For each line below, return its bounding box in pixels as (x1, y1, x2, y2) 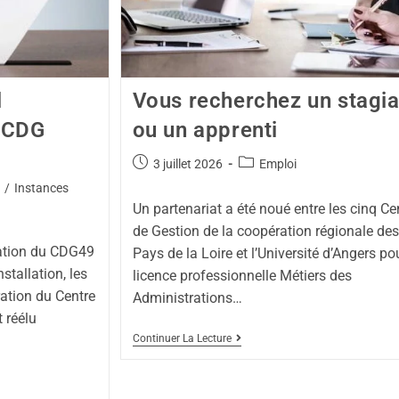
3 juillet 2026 (152, 156, 223, 171)
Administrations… (132, 289, 242, 306)
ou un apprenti (132, 117, 278, 142)
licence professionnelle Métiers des (132, 266, 352, 284)
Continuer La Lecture (132, 331, 232, 345)
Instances (13, 180, 69, 195)
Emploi (258, 156, 297, 171)
